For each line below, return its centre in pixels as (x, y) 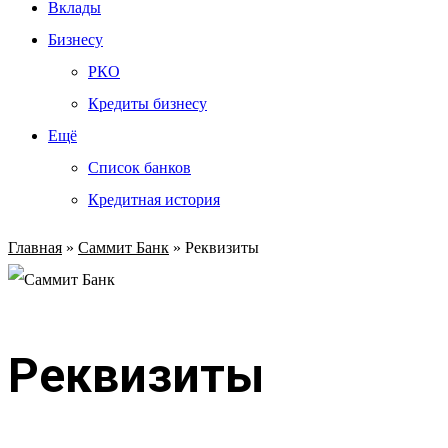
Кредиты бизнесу (147, 103)
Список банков (139, 167)
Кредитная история (154, 199)
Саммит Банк (123, 247)
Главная (35, 247)
